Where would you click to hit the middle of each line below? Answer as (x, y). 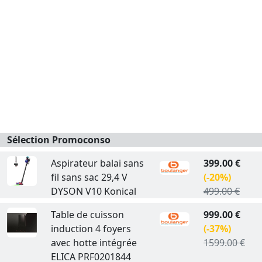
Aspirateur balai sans (97, 163)
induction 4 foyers (91, 229)
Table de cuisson (87, 215)
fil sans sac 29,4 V (89, 177)
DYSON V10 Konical (93, 191)
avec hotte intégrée (94, 243)
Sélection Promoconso (59, 140)
